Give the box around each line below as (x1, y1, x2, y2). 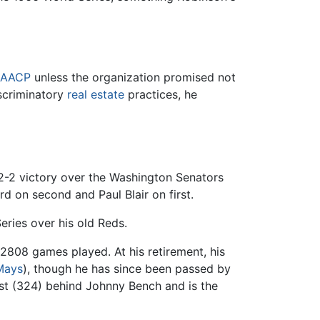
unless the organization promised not (31, 69, 236, 84)
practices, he (124, 86, 197, 101)
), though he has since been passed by (23, 261, 231, 276)
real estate (67, 86, 124, 101)
